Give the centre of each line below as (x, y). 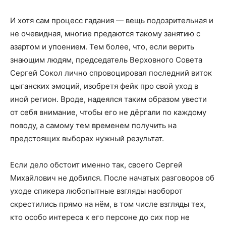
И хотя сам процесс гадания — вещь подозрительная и (112, 20)
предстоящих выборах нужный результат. (87, 138)
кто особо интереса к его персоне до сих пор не (100, 217)
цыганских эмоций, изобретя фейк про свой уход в (104, 86)
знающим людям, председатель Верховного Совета (106, 60)
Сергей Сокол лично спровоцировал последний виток (111, 73)
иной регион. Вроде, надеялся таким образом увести (108, 99)
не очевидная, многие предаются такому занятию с (105, 33)
